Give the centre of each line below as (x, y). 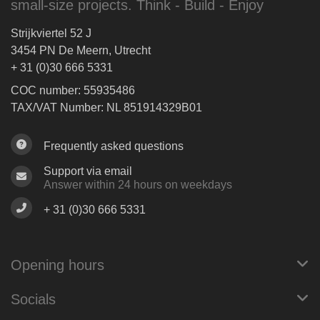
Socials (33, 299)
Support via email (88, 171)
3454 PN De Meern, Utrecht (81, 50)
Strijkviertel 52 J (51, 33)
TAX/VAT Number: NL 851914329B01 (106, 107)
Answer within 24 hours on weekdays (138, 185)
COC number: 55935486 (73, 90)
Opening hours (57, 265)
